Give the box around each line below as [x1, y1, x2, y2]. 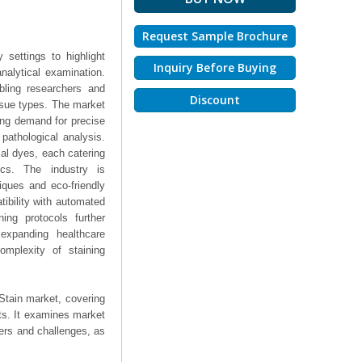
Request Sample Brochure [142, 28, 288, 44]
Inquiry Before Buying [154, 60, 276, 75]
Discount [190, 92, 240, 107]
